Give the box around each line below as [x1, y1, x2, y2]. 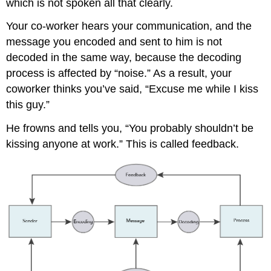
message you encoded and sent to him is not [6, 36, 223, 48]
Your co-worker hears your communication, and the [6, 20, 252, 33]
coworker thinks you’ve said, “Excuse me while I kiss [6, 83, 259, 96]
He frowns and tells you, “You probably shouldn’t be [6, 122, 254, 135]
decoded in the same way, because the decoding [6, 51, 242, 64]
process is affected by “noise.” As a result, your [6, 67, 232, 80]
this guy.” [6, 99, 50, 111]
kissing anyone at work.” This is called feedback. [6, 138, 240, 151]
